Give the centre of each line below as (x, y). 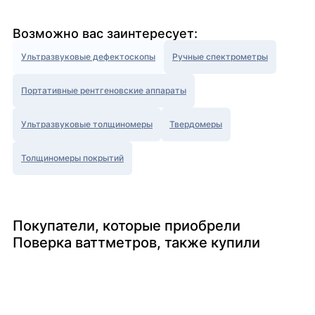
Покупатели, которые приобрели (127, 226)
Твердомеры (196, 124)
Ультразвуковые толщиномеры (87, 124)
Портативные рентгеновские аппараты (104, 91)
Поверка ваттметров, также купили (136, 243)
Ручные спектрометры (220, 57)
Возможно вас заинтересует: (105, 34)
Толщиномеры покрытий (72, 158)
